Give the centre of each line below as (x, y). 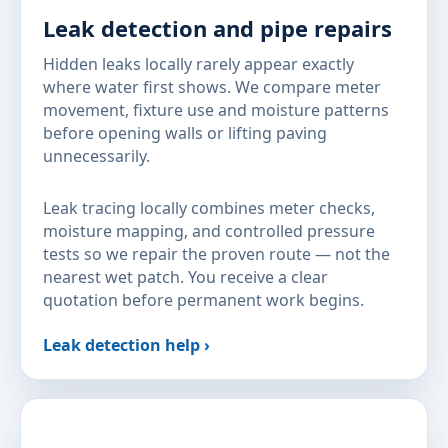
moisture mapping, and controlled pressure (209, 230)
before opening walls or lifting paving (185, 133)
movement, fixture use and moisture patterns (216, 110)
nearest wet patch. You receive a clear (185, 276)
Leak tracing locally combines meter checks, (209, 207)
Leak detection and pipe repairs (217, 28)
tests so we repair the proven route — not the (216, 253)
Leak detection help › (126, 344)
